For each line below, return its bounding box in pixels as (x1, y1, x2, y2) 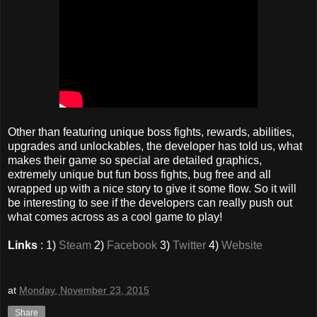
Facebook (107, 239, 157, 252)
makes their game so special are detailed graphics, (8, 154, 262, 167)
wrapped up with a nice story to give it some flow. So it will (8, 183, 296, 195)
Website (221, 239, 263, 252)
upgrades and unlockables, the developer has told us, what (8, 140, 302, 153)
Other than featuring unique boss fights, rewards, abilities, (8, 126, 294, 139)
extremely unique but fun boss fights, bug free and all (8, 168, 271, 181)
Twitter (173, 239, 206, 252)
